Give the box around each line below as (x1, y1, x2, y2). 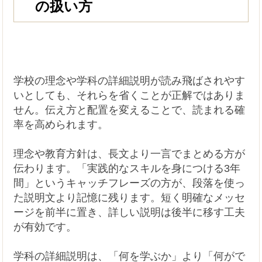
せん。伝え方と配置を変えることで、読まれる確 (13, 104, 246, 116)
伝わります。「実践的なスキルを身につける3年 (13, 163, 241, 175)
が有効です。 (13, 221, 77, 233)
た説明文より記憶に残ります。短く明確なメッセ (13, 192, 246, 204)
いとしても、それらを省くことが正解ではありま (13, 89, 246, 102)
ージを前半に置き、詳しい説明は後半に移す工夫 (13, 206, 246, 219)
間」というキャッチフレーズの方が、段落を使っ (13, 177, 246, 189)
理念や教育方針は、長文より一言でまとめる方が (13, 148, 246, 160)
